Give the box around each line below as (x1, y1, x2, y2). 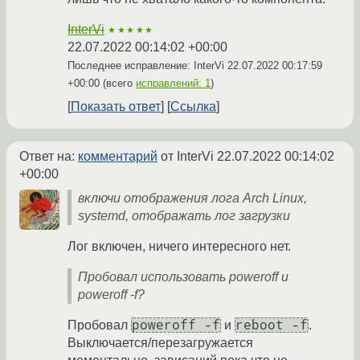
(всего (100, 77, 136, 90)
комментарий (78, 149, 157, 164)
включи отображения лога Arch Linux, (78, 191, 307, 206)
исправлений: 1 (136, 77, 211, 90)
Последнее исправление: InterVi (67, 59, 227, 72)
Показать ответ (71, 100, 161, 114)
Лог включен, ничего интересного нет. (67, 239, 291, 254)
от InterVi (157, 149, 217, 164)
